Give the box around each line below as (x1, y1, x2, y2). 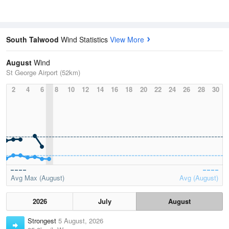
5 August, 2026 (58, 216, 103, 226)
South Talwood (6, 34, 61, 45)
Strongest (28, 216, 58, 226)
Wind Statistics (61, 34, 110, 45)
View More (110, 34, 144, 45)
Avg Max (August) (11, 173, 64, 183)
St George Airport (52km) (6, 67, 80, 78)
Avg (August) (179, 173, 218, 183)
